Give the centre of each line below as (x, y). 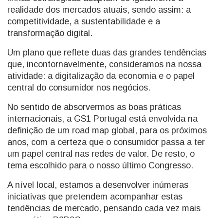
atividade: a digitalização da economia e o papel (101, 76)
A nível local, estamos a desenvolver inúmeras (98, 185)
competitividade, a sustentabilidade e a (84, 21)
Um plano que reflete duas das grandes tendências (107, 53)
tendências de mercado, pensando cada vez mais (104, 208)
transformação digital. (50, 33)
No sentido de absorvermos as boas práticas (94, 107)
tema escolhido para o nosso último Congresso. (100, 165)
